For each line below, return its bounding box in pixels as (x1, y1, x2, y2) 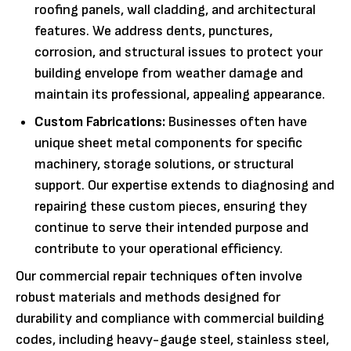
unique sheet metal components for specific (34, 134, 302, 151)
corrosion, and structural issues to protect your (34, 43, 323, 60)
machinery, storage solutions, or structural (34, 155, 294, 172)
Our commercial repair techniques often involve (16, 267, 302, 284)
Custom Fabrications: (34, 113, 165, 130)
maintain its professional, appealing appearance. (34, 85, 325, 103)
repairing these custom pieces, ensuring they (34, 197, 307, 215)
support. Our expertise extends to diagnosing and (34, 176, 335, 194)
